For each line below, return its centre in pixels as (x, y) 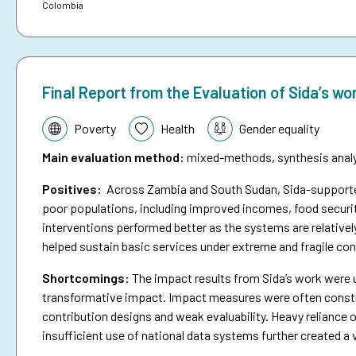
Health (178, 129)
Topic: (59, 125)
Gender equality (279, 129)
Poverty (95, 129)
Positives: (72, 189)
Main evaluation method (111, 157)
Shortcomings (83, 278)
